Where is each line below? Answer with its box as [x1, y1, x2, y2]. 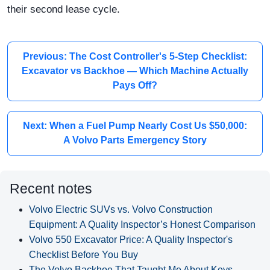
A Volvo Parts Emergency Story [63, 135, 207, 146]
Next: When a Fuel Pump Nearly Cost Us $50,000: [23, 121, 247, 131]
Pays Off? [113, 80, 157, 91]
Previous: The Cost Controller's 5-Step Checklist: [23, 51, 247, 62]
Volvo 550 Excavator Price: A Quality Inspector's [29, 234, 233, 245]
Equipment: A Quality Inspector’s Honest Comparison [29, 219, 256, 230]
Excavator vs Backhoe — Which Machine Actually [22, 66, 248, 77]
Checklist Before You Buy [29, 249, 138, 260]
